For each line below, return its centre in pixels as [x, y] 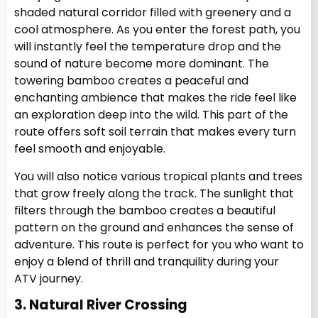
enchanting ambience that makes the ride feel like [155, 98]
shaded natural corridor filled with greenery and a [153, 13]
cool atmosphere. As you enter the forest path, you [157, 30]
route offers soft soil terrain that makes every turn [155, 132]
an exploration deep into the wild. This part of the [151, 115]
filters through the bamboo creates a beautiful [145, 210]
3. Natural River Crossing [101, 305]
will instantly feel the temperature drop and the [148, 47]
